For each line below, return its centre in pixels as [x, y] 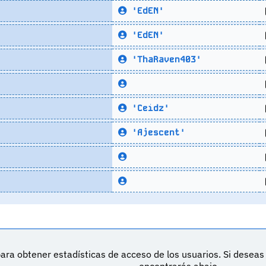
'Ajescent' [156, 132]
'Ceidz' [148, 108]
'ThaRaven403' [164, 59]
